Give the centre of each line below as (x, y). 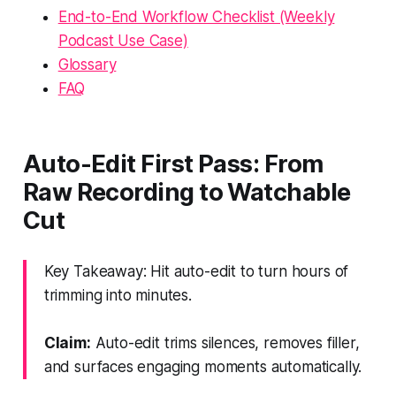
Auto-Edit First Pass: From (173, 164)
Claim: (67, 343)
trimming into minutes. (118, 295)
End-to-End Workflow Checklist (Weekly (196, 16)
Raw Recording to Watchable (187, 192)
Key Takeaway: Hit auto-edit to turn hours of (196, 271)
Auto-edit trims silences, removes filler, (225, 343)
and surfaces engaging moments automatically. (203, 366)
